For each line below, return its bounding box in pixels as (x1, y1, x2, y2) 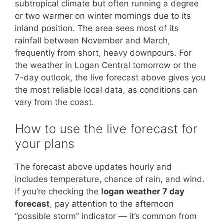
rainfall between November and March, (15, 36, 170, 45)
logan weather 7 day (101, 186, 184, 196)
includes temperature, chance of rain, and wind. (15, 174, 205, 184)
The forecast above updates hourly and (15, 161, 172, 172)
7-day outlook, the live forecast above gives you (15, 73, 206, 82)
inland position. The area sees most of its (15, 23, 179, 33)
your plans (15, 136, 74, 151)
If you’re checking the (15, 186, 101, 196)
